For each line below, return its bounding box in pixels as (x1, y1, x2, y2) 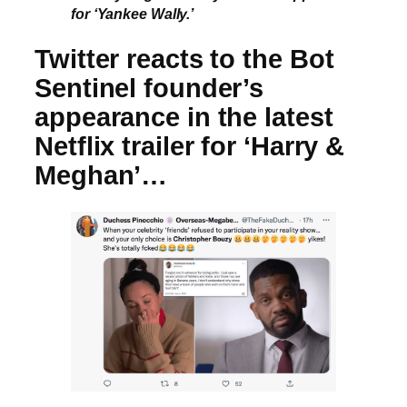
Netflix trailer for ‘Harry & (35, 132, 345, 162)
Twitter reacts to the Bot (35, 45, 334, 74)
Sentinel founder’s (35, 74, 264, 104)
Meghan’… (35, 161, 168, 191)
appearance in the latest (35, 103, 333, 133)
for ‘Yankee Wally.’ (71, 5, 194, 22)
